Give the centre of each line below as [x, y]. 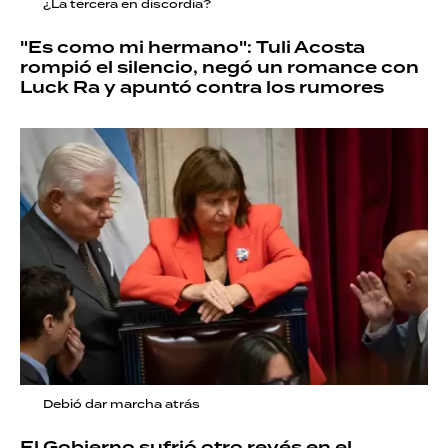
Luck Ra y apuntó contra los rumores [202, 88]
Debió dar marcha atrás [121, 403]
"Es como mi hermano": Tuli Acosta [192, 48]
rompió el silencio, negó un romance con [219, 68]
